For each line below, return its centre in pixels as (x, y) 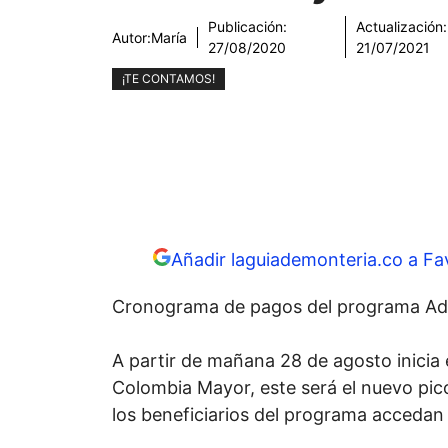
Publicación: (247, 26)
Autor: (131, 37)
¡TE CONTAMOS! (168, 78)
